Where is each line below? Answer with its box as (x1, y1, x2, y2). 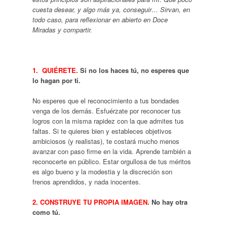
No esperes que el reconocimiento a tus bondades (32, 95, 179, 105)
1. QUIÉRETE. (32, 65, 78, 75)
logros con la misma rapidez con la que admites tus (32, 116, 184, 126)
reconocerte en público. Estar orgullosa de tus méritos (32, 156, 191, 166)
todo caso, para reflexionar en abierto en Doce (32, 14, 168, 24)
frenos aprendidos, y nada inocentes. (32, 176, 141, 186)
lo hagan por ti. (32, 75, 81, 85)
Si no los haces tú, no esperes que (78, 65, 189, 75)
